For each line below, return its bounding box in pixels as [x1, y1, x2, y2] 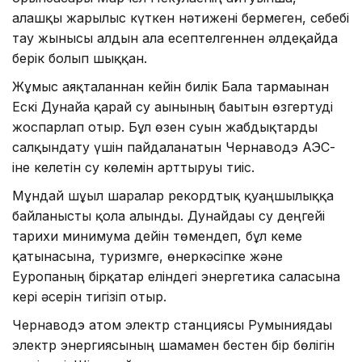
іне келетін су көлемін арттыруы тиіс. [12, 159, 255, 176]
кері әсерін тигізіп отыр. [12, 288, 166, 305]
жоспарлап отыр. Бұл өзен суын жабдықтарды [12, 119, 318, 136]
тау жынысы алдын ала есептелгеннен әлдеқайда [12, 30, 338, 47]
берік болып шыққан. [12, 50, 147, 67]
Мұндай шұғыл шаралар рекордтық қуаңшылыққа [12, 187, 334, 204]
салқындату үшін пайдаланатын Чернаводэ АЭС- [12, 139, 335, 156]
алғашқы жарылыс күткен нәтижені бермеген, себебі [12, 10, 349, 27]
